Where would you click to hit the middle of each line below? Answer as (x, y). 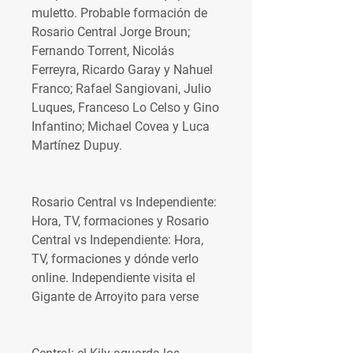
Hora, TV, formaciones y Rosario (120, 221)
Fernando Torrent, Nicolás (103, 51)
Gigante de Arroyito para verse (115, 297)
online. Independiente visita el (113, 278)
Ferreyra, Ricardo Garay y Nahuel (122, 70)
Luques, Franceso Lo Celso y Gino (125, 108)
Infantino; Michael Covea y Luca (121, 126)
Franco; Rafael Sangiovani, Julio (121, 89)
